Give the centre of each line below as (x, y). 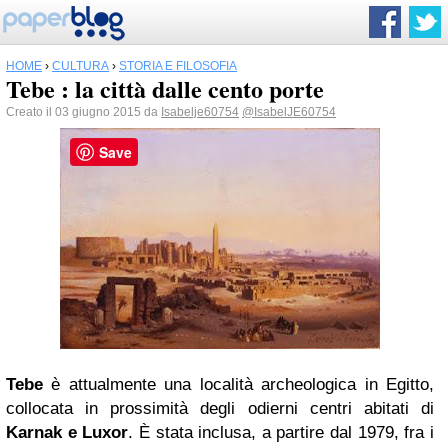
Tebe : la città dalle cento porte (165, 88)
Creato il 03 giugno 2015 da (83, 112)
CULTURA (80, 66)
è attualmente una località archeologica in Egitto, (238, 384)
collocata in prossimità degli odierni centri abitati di (220, 408)
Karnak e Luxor (67, 432)
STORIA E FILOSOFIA (178, 66)
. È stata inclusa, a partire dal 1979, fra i (281, 432)
